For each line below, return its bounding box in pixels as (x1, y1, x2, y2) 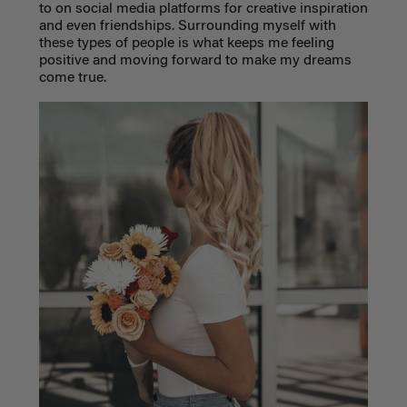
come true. (38, 71, 106, 86)
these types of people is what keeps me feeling (38, 36, 334, 52)
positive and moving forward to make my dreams (38, 54, 352, 69)
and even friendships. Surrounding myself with (38, 19, 336, 35)
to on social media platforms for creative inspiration (38, 2, 368, 17)
